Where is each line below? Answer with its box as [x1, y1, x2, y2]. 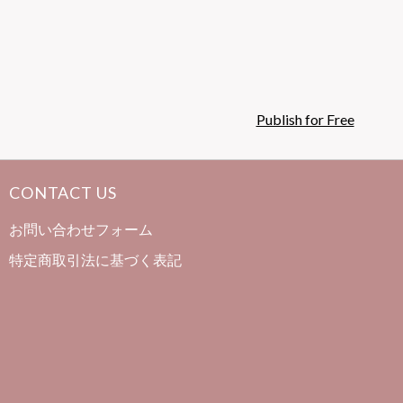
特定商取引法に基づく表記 [8, 250, 182, 268]
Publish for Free [255, 110, 354, 128]
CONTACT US [8, 182, 117, 202]
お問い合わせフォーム [8, 219, 153, 237]
